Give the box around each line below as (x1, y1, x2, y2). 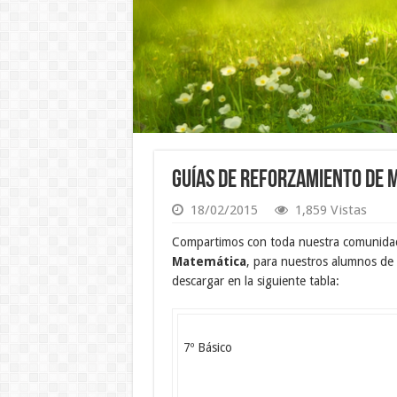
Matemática (171, 254, 246, 269)
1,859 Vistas (294, 202, 367, 219)
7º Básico (183, 340, 232, 355)
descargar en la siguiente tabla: (171, 274, 339, 289)
